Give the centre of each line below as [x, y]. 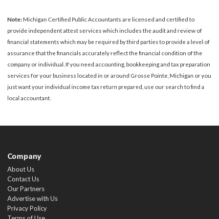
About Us [21, 169]
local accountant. [29, 98]
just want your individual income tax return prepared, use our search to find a [106, 87]
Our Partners [26, 189]
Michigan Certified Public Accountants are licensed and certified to [108, 20]
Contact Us [23, 179]
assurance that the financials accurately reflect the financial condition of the [105, 53]
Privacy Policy [27, 208]
